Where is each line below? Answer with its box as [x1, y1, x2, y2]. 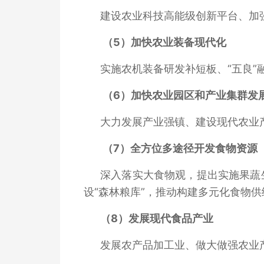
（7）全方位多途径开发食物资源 [103, 141, 258, 154]
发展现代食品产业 [128, 212, 213, 225]
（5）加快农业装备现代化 [103, 35, 226, 48]
